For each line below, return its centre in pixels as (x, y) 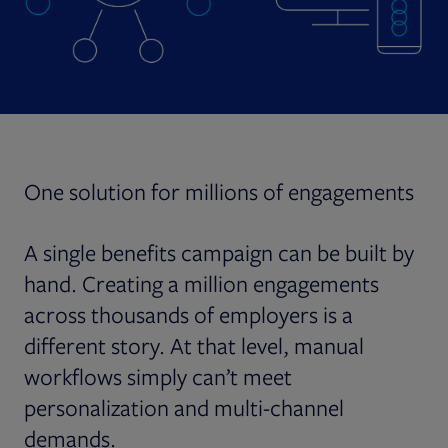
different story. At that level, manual (194, 345)
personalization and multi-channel (184, 407)
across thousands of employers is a (188, 314)
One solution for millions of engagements (219, 191)
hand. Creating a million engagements (201, 283)
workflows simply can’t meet (158, 376)
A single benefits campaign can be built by (219, 252)
